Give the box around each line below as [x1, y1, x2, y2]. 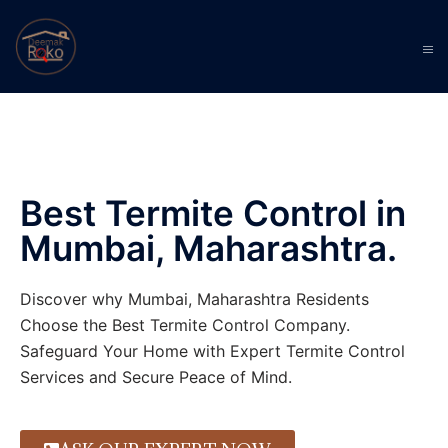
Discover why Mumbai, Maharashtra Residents [20, 289, 369, 309]
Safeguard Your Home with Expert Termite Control [20, 341, 405, 361]
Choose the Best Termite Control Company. [20, 315, 350, 335]
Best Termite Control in [20, 192, 406, 234]
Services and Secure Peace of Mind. [20, 367, 292, 387]
